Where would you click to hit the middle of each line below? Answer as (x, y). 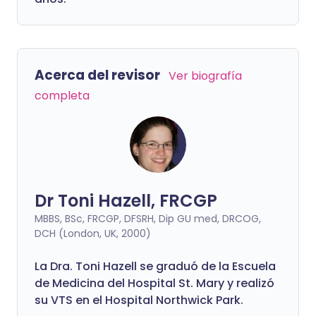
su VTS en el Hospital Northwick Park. (139, 300)
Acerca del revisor (97, 75)
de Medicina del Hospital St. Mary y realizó (154, 283)
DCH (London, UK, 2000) (93, 233)
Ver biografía (205, 76)
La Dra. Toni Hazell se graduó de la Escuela (155, 266)
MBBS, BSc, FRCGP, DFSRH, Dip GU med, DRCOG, (148, 219)
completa (62, 96)
